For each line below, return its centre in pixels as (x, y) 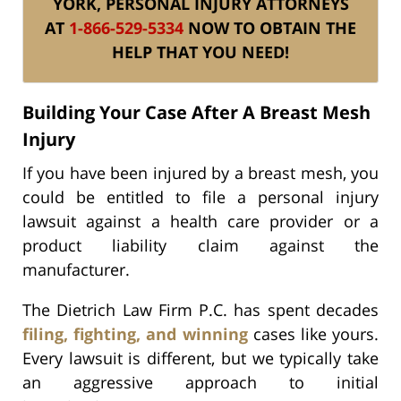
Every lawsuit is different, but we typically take (200, 358)
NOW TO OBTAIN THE (270, 27)
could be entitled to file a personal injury (200, 196)
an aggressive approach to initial (200, 382)
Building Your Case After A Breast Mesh (196, 112)
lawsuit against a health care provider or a (200, 221)
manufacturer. (76, 269)
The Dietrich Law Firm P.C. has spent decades (200, 309)
